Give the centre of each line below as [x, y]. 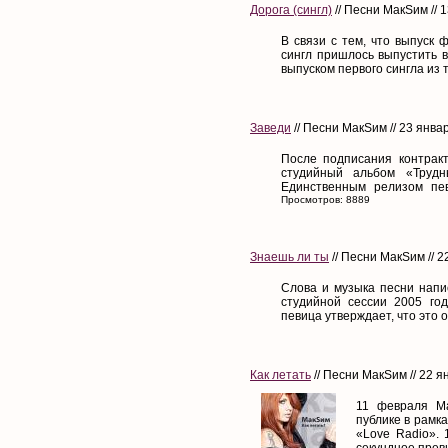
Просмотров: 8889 [325, 199]
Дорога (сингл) [291, 9]
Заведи [270, 127]
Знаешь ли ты [289, 256]
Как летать [280, 374]
